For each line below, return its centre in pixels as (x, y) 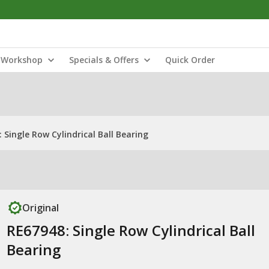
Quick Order (190, 60)
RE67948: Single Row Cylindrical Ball (131, 230)
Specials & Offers (104, 60)
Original (40, 208)
